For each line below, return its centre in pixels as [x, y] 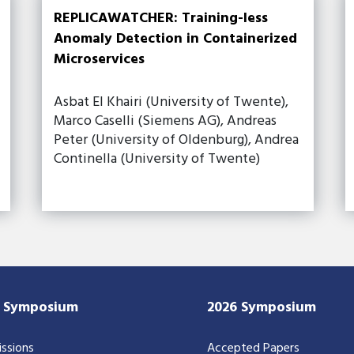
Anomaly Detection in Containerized [176, 39]
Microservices [100, 59]
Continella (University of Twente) [157, 159]
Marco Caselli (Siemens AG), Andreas [166, 121]
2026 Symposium [261, 307]
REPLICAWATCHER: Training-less [161, 18]
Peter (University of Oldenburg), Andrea [177, 140]
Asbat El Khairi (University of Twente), [171, 102]
